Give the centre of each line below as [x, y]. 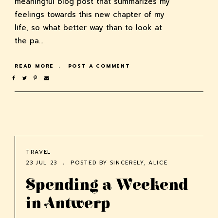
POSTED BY [89, 163]
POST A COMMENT [99, 66]
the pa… [29, 41]
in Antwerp [68, 204]
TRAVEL [38, 152]
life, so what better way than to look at [88, 28]
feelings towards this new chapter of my [90, 15]
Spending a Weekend [107, 185]
